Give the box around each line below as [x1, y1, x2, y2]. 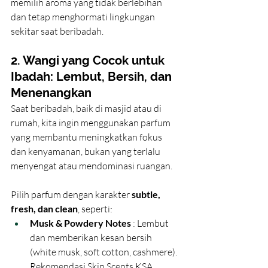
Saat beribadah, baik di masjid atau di [11, 102, 163, 115]
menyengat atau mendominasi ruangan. [11, 160, 172, 172]
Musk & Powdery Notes [30, 217, 131, 229]
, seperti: [78, 203, 112, 215]
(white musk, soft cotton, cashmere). [30, 246, 179, 258]
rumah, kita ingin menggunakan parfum [11, 117, 172, 129]
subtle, [132, 188, 162, 200]
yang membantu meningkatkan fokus [11, 131, 164, 144]
